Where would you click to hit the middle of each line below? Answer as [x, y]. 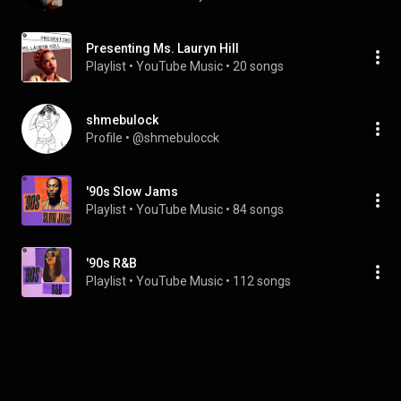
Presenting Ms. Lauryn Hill [162, 48]
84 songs [258, 209]
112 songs [262, 281]
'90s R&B [111, 263]
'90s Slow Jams [132, 192]
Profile [104, 138]
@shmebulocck [176, 138]
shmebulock [122, 120]
